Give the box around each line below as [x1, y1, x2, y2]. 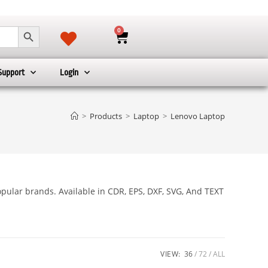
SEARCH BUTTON [17, 20, 51, 31]
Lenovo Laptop [170, 111, 225, 122]
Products [90, 111, 122, 122]
